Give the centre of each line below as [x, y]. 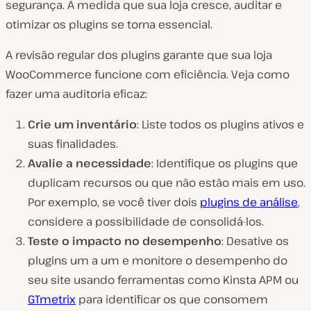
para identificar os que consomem [172, 300]
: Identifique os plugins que [225, 163]
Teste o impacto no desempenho [125, 241]
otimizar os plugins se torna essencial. [109, 25]
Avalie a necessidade [90, 163]
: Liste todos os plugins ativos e [220, 125]
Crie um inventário [82, 125]
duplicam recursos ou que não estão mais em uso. [167, 183]
